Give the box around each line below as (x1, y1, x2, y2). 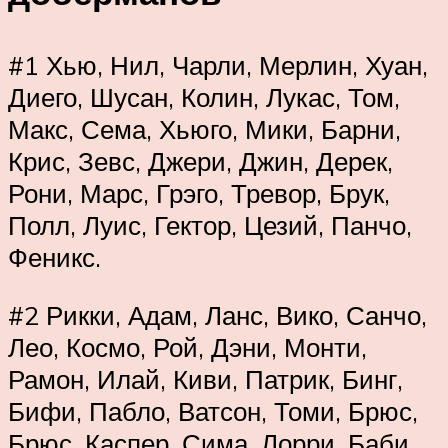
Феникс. (8, 241, 101, 274)
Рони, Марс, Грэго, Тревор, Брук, (8, 177, 390, 210)
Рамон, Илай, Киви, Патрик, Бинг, (8, 362, 403, 395)
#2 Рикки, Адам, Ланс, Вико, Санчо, (8, 298, 427, 331)
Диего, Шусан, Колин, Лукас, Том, (8, 81, 400, 114)
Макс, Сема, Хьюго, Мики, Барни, (8, 113, 401, 146)
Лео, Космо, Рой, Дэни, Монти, (8, 330, 367, 363)
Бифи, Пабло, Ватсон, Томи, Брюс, (8, 394, 418, 427)
